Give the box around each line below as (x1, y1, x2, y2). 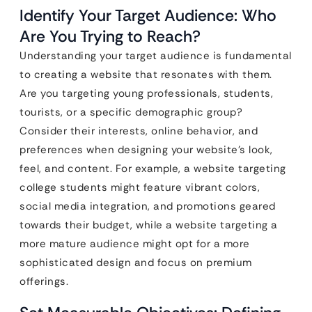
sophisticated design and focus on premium (19, 256, 252, 270)
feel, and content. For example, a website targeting (19, 162, 286, 176)
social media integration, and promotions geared (19, 199, 276, 214)
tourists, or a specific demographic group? (19, 105, 242, 120)
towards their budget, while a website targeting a (19, 218, 278, 233)
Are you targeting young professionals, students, (19, 86, 273, 101)
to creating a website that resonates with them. (19, 68, 272, 82)
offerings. (19, 274, 68, 289)
